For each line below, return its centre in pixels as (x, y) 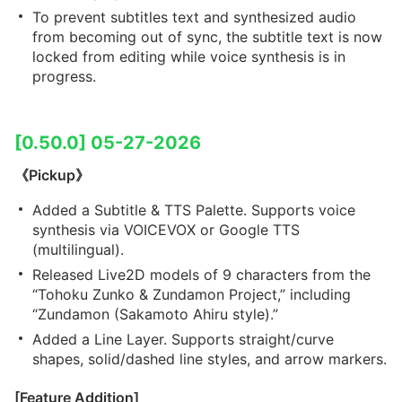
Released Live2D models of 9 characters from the (201, 275)
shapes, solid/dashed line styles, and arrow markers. (210, 359)
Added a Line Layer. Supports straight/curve (183, 339)
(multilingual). (78, 249)
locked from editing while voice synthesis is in (189, 57)
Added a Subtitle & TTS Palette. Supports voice (194, 210)
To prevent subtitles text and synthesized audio (194, 17)
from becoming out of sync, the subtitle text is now (207, 37)
